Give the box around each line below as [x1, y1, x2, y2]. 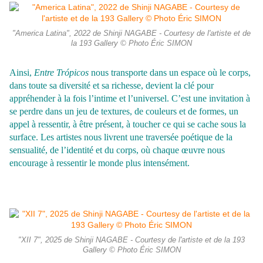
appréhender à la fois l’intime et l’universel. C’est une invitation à [9, 93, 250, 104]
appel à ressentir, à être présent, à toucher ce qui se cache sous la [9, 119, 246, 130]
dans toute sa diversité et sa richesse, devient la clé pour [9, 80, 214, 91]
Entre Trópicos [34, 68, 89, 78]
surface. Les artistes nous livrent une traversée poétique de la [9, 132, 232, 143]
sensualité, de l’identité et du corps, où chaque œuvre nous [9, 145, 225, 156]
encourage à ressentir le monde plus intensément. [9, 158, 190, 168]
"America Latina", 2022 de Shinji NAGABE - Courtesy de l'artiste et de [12, 29, 251, 38]
